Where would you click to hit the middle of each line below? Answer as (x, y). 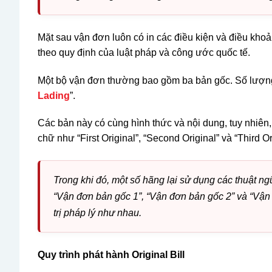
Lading (54, 95)
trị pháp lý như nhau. (97, 213)
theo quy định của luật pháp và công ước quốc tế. (144, 52)
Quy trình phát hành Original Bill (111, 255)
